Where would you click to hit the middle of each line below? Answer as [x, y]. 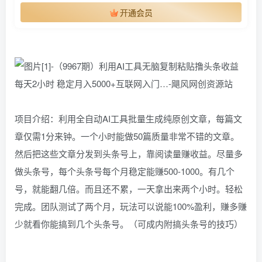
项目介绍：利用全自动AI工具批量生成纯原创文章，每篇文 [128, 118]
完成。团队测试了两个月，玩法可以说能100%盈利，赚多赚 [131, 206]
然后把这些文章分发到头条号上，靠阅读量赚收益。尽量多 [129, 153]
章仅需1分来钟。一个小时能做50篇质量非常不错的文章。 [127, 136]
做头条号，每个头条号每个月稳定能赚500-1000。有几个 [125, 171]
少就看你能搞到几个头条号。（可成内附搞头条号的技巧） [129, 223]
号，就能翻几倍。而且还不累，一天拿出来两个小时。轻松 [129, 188]
